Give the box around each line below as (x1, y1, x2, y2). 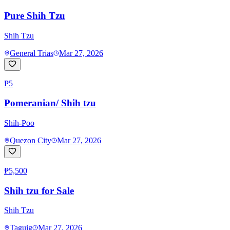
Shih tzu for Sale (4, 185, 74, 196)
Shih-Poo (4, 118, 34, 127)
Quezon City (10, 136, 51, 145)
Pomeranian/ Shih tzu (4, 98, 96, 109)
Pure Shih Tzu (4, 10, 65, 21)
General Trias (10, 48, 53, 57)
